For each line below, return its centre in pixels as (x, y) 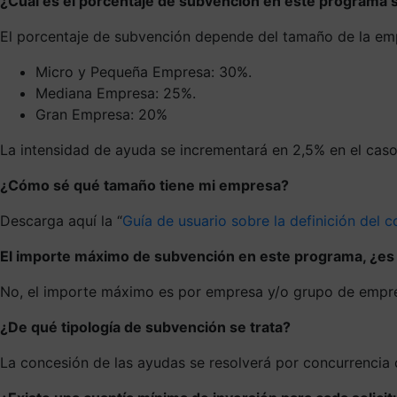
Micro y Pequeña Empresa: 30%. (144, 71)
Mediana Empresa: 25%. (116, 93)
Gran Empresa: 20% (101, 114)
